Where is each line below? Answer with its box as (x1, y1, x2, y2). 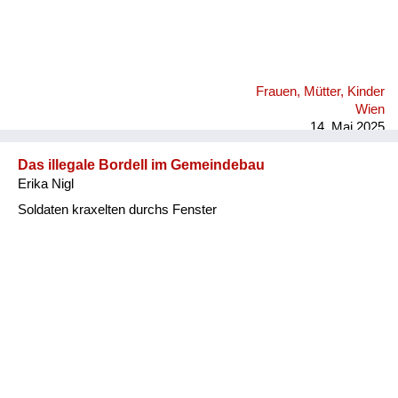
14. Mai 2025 (310, 119, 385, 134)
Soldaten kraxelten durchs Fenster (18, 202, 217, 217)
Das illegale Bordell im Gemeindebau (18, 156, 265, 172)
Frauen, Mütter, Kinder (256, 84, 385, 99)
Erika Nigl (18, 176, 74, 191)
